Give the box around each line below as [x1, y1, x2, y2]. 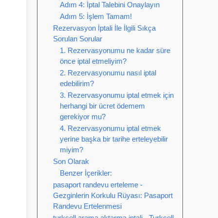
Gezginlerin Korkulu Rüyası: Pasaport [53, 191, 173, 200]
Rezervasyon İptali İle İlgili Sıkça [53, 24, 156, 32]
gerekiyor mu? [60, 112, 106, 121]
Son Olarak [53, 157, 89, 165]
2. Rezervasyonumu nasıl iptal [60, 69, 156, 77]
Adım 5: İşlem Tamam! [60, 12, 132, 20]
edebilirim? [60, 79, 94, 88]
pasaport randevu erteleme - [53, 181, 143, 189]
